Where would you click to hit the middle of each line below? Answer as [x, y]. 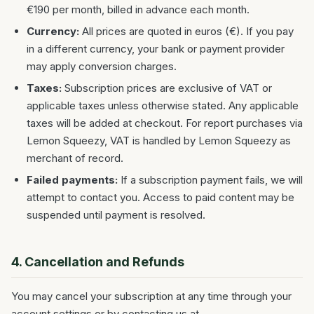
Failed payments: [72, 180]
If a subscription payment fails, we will [210, 180]
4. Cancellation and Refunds [98, 262]
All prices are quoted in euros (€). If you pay [186, 31]
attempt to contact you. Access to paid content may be [161, 197]
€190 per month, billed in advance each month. [138, 9]
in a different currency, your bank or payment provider [156, 49]
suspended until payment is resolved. [116, 215]
